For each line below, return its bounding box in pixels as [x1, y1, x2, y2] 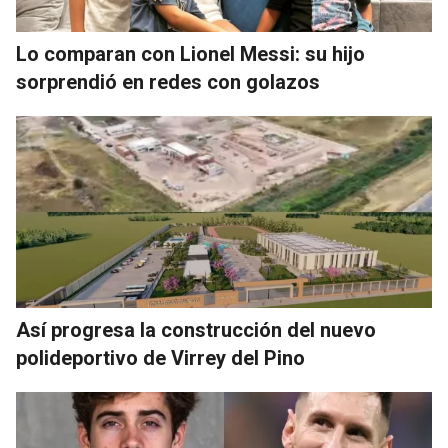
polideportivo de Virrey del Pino [16, 345, 305, 370]
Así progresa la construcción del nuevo [16, 317, 376, 342]
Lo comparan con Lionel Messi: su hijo [16, 41, 365, 66]
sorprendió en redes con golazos [16, 69, 320, 94]
